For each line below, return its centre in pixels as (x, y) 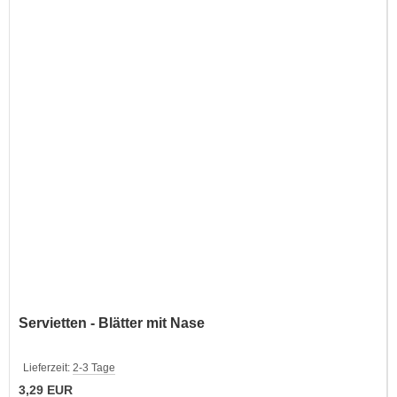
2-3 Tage (94, 367)
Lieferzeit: (48, 367)
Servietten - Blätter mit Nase (112, 323)
